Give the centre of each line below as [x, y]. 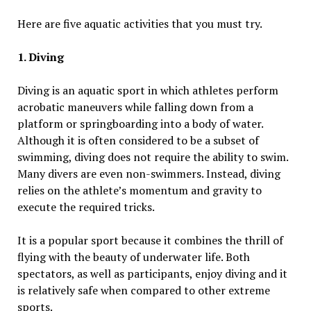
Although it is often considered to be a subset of [138, 141]
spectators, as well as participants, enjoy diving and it [152, 274]
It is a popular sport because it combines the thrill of [150, 241]
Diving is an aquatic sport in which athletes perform [148, 91]
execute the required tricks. [87, 207]
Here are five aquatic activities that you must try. [140, 24]
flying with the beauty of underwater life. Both [133, 257]
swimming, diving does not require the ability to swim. [152, 157]
